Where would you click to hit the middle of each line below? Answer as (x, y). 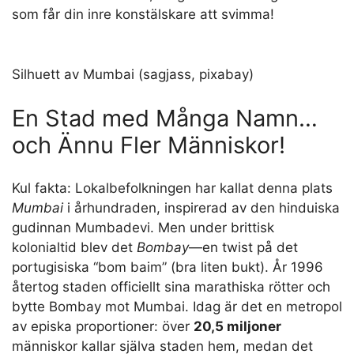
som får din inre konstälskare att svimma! (143, 15)
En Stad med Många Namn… (165, 338)
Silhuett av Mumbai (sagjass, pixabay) (133, 294)
